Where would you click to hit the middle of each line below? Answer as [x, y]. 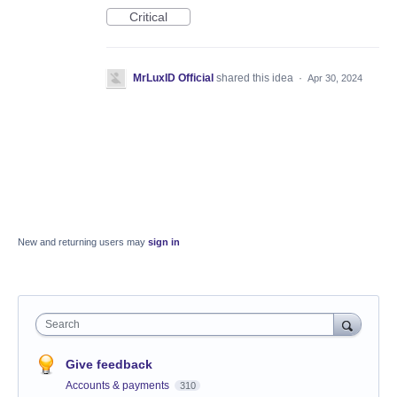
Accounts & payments [119, 386]
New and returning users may [83, 242]
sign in [164, 242]
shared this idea [256, 78]
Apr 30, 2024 [335, 78]
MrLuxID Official [173, 78]
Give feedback [109, 365]
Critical [148, 17]
